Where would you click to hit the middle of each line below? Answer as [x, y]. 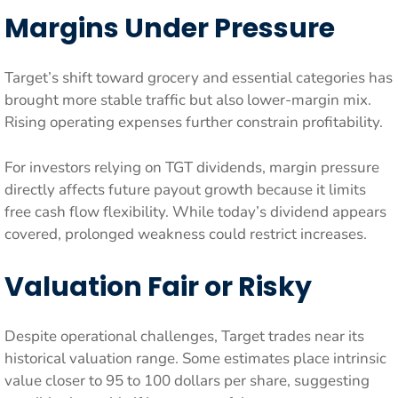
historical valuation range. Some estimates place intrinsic [195, 358]
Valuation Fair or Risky [158, 287]
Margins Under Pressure [170, 28]
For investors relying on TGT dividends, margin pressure [192, 167]
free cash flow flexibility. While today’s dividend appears [195, 211]
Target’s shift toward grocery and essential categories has [199, 78]
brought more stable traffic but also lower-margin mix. [188, 100]
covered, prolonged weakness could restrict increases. [186, 234]
